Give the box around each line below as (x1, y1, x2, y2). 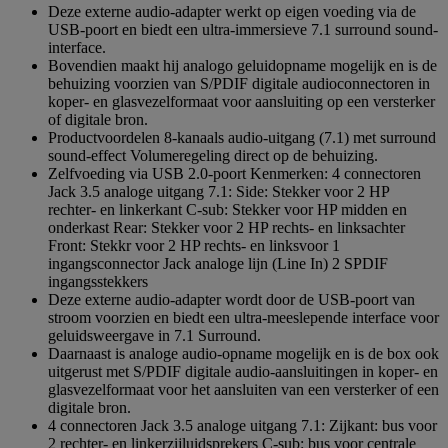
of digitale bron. (48, 111, 148, 129)
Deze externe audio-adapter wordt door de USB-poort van (48, 291, 415, 309)
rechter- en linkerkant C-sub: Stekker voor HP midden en (48, 201, 407, 219)
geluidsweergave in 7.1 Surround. (48, 327, 261, 345)
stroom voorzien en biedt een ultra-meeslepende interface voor (48, 309, 439, 327)
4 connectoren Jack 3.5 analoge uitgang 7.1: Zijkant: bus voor (48, 417, 437, 435)
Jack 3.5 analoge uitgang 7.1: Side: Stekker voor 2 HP (48, 183, 389, 201)
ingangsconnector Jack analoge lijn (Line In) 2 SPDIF (48, 255, 388, 273)
